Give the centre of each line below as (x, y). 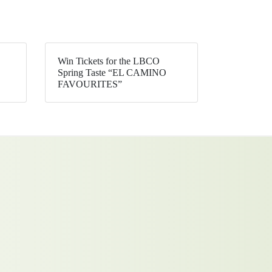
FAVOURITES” (90, 84)
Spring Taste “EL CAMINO (112, 72)
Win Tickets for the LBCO (108, 61)
